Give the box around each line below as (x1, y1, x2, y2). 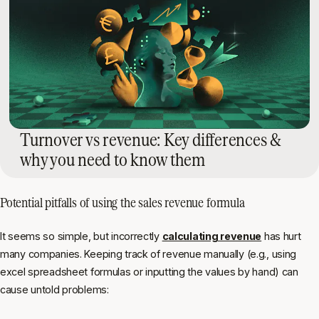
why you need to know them (20, 148, 205, 169)
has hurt (261, 229, 301, 242)
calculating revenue (162, 229, 262, 242)
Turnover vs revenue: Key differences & (20, 128, 281, 150)
